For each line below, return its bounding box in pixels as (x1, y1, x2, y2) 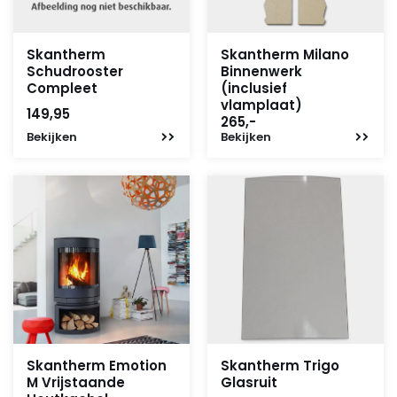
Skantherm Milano (221, 45, 349, 64)
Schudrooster (27, 62, 123, 81)
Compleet (27, 79, 97, 97)
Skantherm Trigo (221, 356, 339, 375)
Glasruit (221, 373, 277, 392)
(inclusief (221, 79, 287, 97)
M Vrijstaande (27, 373, 125, 392)
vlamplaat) (221, 96, 302, 114)
